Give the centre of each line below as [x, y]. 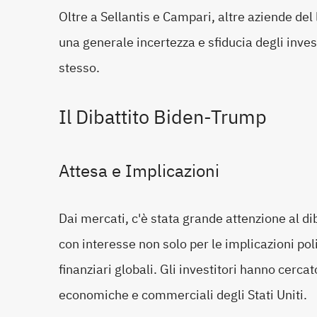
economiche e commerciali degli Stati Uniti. [183, 294]
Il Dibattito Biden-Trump [163, 117]
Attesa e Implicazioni [139, 171]
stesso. [79, 67]
